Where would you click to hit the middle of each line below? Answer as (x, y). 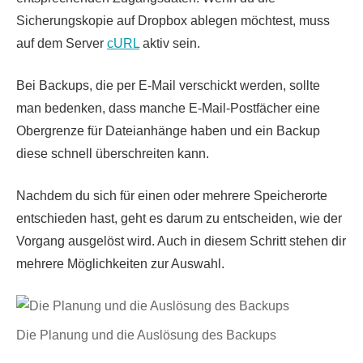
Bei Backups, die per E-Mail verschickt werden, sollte (168, 85)
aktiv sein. (170, 43)
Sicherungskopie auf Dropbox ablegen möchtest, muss (173, 20)
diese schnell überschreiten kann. (113, 153)
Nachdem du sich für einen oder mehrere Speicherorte (172, 195)
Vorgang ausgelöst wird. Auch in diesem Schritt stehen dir (181, 241)
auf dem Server (62, 43)
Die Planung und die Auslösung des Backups (146, 335)
